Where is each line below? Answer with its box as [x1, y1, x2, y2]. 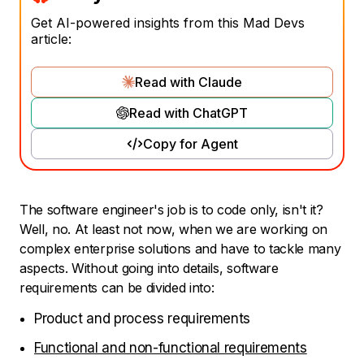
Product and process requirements [34, 310, 251, 327]
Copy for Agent [142, 136, 238, 153]
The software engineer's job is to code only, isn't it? [19, 201, 323, 219]
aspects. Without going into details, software [19, 260, 279, 277]
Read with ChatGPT [129, 105, 248, 122]
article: [31, 31, 71, 48]
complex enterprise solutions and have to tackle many [19, 240, 341, 258]
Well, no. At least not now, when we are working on [19, 221, 327, 238]
